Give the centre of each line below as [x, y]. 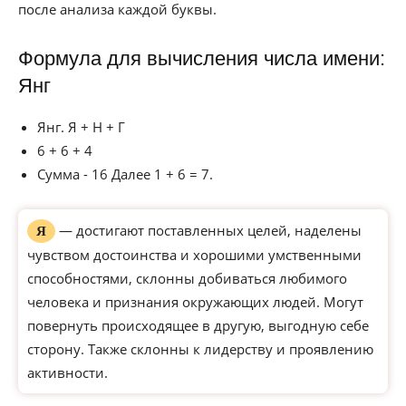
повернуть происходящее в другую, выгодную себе [198, 325]
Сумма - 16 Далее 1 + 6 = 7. [125, 174]
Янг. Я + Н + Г [81, 127]
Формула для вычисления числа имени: [202, 58]
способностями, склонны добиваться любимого [187, 278]
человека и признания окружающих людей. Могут [195, 302]
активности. [68, 372]
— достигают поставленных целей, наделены [208, 230]
